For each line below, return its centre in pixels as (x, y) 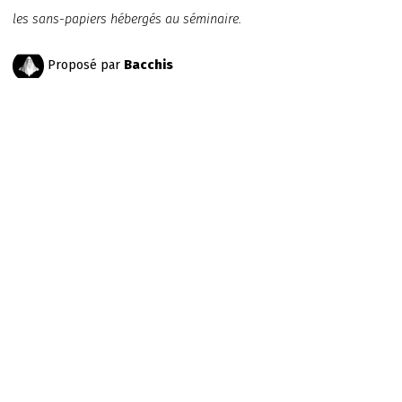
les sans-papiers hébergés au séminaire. (127, 19)
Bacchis (148, 66)
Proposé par (83, 66)
